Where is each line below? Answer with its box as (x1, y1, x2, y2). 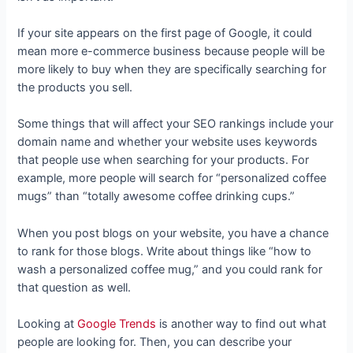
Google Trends (77, 316, 157, 331)
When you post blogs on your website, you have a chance (17, 225, 329, 240)
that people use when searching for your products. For (17, 153, 310, 168)
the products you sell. (17, 80, 133, 95)
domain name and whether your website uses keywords (17, 135, 318, 150)
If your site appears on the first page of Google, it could (17, 25, 313, 40)
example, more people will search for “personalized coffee (17, 171, 327, 186)
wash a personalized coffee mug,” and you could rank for (17, 262, 323, 277)
